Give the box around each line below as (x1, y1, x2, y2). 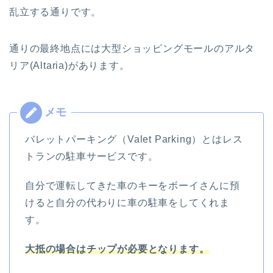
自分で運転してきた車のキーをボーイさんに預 (25, 180, 240, 191)
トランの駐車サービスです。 (25, 151, 158, 161)
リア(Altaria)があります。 (9, 60, 130, 71)
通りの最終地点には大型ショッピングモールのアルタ (9, 43, 255, 54)
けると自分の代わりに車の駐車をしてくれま (25, 197, 230, 208)
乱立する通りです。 (9, 6, 102, 17)
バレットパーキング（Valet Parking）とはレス (25, 133, 243, 144)
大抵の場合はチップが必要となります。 (25, 243, 210, 254)
